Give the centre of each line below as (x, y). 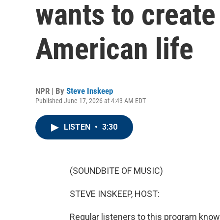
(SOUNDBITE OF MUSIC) (116, 171)
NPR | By (51, 91)
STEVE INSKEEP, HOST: (115, 194)
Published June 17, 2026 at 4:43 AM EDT (91, 101)
